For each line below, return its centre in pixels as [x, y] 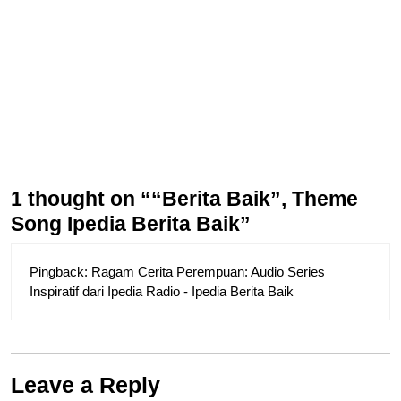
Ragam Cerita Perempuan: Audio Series [208, 272]
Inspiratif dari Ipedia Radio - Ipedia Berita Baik [162, 292]
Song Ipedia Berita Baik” [131, 224]
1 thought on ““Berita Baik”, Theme [184, 199]
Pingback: [60, 272]
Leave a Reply [85, 385]
